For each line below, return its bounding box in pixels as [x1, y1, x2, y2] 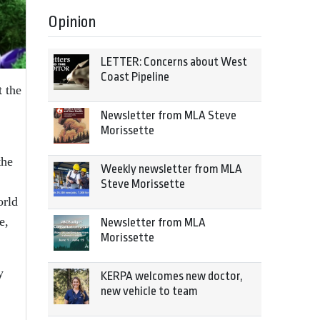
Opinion [48, 13, 96, 31]
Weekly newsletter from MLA [101, 162, 242, 176]
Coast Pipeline [101, 70, 169, 84]
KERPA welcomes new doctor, [101, 269, 243, 283]
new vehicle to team [101, 284, 198, 298]
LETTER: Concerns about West [101, 55, 247, 69]
